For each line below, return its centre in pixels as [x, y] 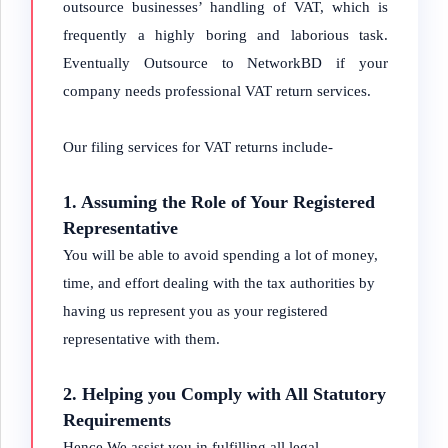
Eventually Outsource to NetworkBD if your [225, 63]
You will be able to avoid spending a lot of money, [220, 255]
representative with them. [141, 339]
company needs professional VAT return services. [217, 91]
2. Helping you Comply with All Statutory [224, 394]
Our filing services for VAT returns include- [198, 147]
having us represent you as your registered [195, 311]
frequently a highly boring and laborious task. [225, 35]
